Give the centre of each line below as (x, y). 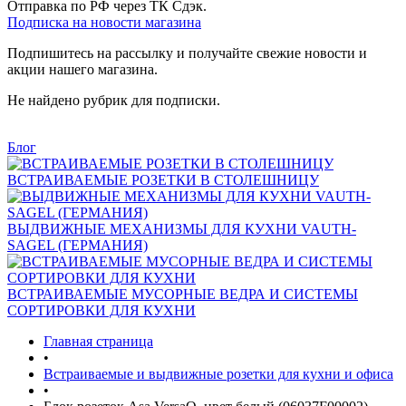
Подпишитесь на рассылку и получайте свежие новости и (187, 53)
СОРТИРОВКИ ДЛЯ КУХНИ (101, 310)
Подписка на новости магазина (104, 22)
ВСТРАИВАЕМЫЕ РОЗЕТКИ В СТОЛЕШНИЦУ (163, 180)
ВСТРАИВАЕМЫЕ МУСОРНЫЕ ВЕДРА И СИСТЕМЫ (183, 294)
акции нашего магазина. (82, 69)
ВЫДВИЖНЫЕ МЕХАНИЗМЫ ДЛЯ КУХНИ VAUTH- (182, 229)
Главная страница (98, 341)
